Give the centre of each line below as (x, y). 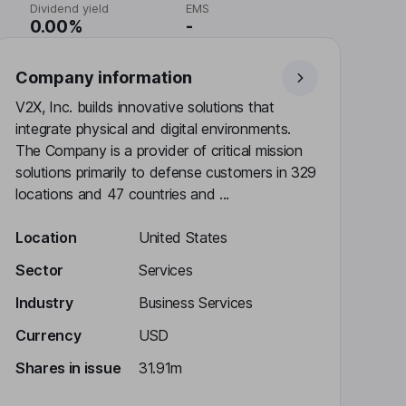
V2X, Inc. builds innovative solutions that (145, 107)
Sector (40, 270)
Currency (48, 335)
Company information (104, 77)
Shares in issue (68, 368)
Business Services (196, 303)
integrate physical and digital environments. (153, 129)
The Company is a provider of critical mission (159, 150)
